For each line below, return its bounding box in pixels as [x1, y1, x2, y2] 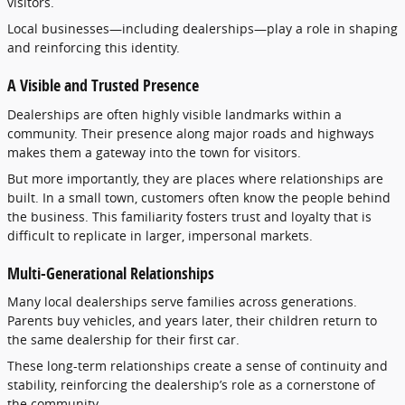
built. [7, 188, 42, 206]
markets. [260, 226, 313, 244]
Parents [7, 312, 57, 329]
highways [317, 124, 374, 142]
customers [141, 188, 208, 206]
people [302, 188, 347, 206]
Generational [46, 261, 130, 284]
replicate [73, 226, 130, 244]
